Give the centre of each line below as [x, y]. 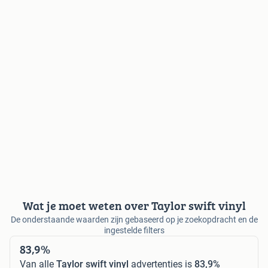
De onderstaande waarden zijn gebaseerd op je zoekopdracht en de [134, 219]
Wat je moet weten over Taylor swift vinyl [134, 205]
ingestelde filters [134, 230]
